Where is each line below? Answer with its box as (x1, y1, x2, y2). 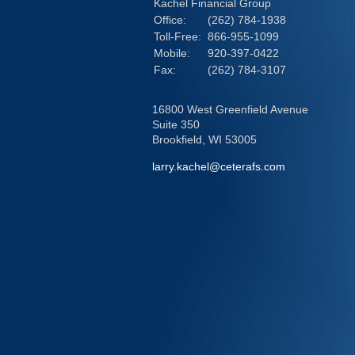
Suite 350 (152, 118, 200, 131)
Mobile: (154, 47, 193, 59)
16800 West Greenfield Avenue (152, 103, 308, 116)
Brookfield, (152, 133, 205, 146)
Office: (154, 13, 189, 26)
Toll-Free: (154, 30, 204, 43)
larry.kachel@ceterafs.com (152, 160, 285, 173)
